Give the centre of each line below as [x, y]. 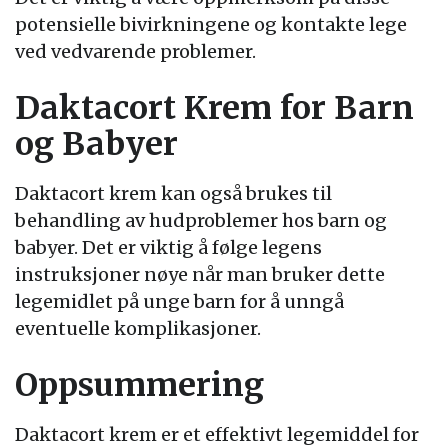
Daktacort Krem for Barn [214, 108]
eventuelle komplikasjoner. [138, 328]
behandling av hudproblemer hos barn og [201, 220]
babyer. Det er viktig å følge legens [168, 247]
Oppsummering [139, 385]
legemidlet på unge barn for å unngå [179, 301]
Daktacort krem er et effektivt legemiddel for [217, 434]
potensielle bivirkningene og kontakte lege [211, 24]
